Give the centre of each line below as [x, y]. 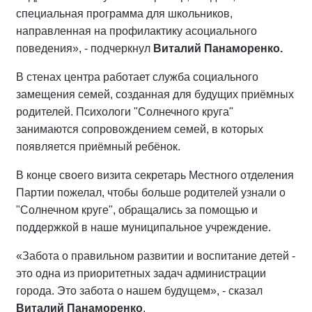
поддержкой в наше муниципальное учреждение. [143, 227]
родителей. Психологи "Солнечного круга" [125, 111]
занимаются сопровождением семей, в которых [140, 129]
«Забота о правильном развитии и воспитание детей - [156, 256]
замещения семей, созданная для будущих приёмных [155, 94]
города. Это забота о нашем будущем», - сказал [139, 290]
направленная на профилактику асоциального [136, 31]
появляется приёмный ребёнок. [98, 146]
